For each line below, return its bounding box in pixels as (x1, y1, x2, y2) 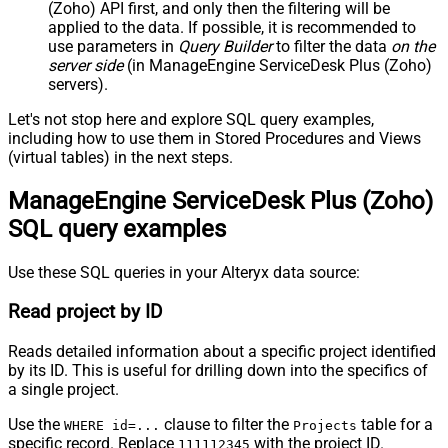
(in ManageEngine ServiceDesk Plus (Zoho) (123, 56, 432, 76)
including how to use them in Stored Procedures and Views (8, 129, 421, 149)
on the (391, 37, 435, 57)
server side (48, 56, 123, 76)
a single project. (8, 379, 119, 399)
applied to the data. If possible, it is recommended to (48, 18, 416, 38)
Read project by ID (8, 300, 162, 323)
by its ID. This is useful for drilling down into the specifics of (8, 360, 428, 380)
